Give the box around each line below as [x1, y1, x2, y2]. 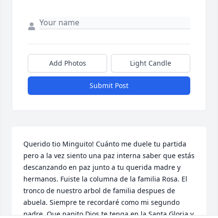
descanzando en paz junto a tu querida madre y [23, 163, 181, 172]
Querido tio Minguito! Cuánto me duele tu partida [23, 139, 186, 149]
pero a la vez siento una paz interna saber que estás [23, 151, 195, 161]
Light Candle [130, 58, 171, 68]
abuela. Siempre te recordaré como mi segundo [23, 198, 180, 207]
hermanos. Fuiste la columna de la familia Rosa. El [23, 174, 187, 184]
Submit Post [90, 81, 128, 91]
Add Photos [49, 58, 86, 68]
